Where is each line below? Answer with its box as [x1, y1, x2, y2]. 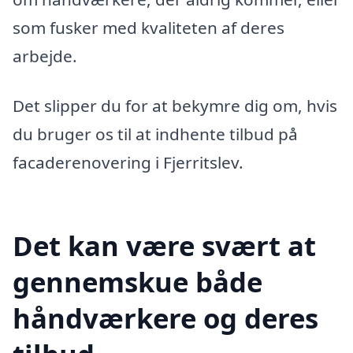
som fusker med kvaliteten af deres [13, 16, 284, 39]
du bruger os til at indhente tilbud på [13, 123, 298, 146]
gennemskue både [13, 263, 262, 301]
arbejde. [13, 44, 77, 67]
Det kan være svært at [13, 227, 316, 265]
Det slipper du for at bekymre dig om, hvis [13, 95, 337, 117]
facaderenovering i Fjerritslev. [13, 151, 243, 174]
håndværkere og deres [13, 299, 318, 337]
